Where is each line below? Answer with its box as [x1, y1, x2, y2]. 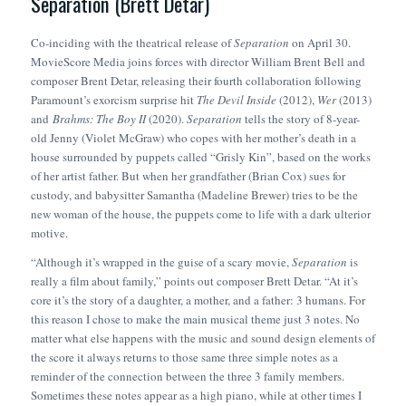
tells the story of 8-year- [244, 111, 360, 128]
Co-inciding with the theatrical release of [30, 34, 234, 52]
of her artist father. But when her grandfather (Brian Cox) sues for [30, 168, 345, 185]
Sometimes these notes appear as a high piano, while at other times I [30, 387, 362, 404]
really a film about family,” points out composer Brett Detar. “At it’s [30, 273, 358, 290]
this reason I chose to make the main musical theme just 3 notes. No [30, 311, 360, 328]
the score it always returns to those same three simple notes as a [30, 349, 338, 366]
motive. [30, 225, 68, 242]
